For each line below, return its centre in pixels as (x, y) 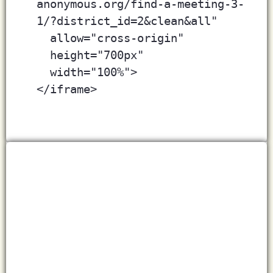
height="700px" (97, 55)
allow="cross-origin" (120, 38)
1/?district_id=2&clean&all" (127, 21)
